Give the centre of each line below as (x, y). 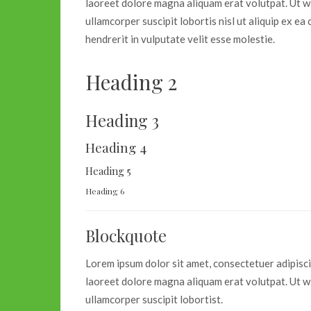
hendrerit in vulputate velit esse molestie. (180, 39)
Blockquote (126, 236)
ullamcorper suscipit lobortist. (154, 300)
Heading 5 (108, 171)
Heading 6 (105, 191)
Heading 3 (122, 121)
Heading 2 (131, 82)
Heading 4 (116, 148)
